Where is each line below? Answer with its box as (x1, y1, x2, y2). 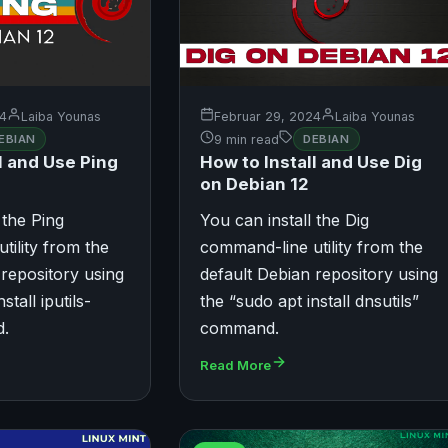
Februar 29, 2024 (213, 108, 321, 124)
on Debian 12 (199, 174, 309, 195)
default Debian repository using (199, 264, 438, 285)
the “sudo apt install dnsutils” (199, 291, 419, 312)
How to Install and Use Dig (199, 152, 422, 173)
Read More (199, 357, 271, 374)
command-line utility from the (199, 237, 423, 258)
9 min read (213, 131, 279, 147)
